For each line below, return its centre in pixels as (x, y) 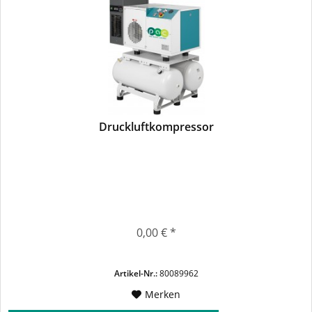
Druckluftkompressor (156, 127)
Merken (163, 295)
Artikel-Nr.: (135, 274)
